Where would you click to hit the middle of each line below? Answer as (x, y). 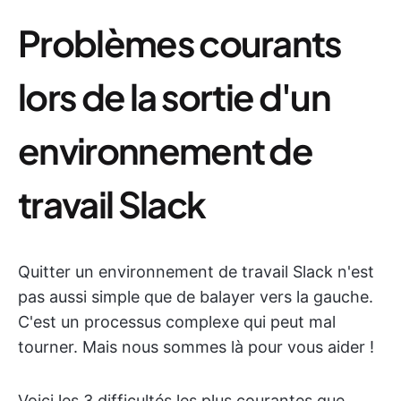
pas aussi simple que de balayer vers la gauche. (196, 296)
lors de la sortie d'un (175, 96)
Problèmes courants (180, 42)
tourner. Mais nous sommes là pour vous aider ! (196, 346)
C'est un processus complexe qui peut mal (177, 321)
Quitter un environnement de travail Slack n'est (196, 271)
